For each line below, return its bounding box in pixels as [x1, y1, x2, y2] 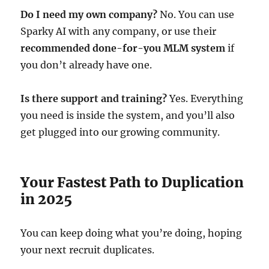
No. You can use [157, 8, 235, 20]
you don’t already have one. [20, 59, 153, 71]
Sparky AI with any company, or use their [20, 25, 217, 37]
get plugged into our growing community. [20, 126, 220, 138]
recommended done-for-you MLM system [20, 42, 226, 54]
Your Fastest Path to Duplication [20, 174, 244, 191]
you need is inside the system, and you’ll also [20, 109, 235, 121]
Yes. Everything [167, 92, 244, 104]
